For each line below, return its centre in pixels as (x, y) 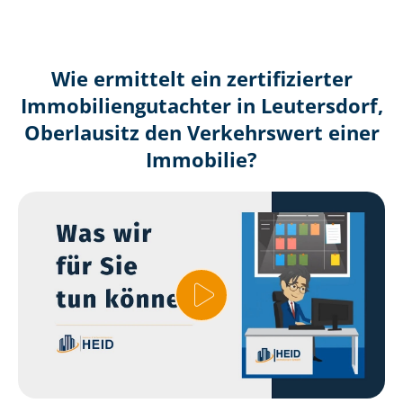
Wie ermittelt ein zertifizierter (201, 79)
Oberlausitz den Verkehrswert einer (201, 133)
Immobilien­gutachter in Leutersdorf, (201, 106)
